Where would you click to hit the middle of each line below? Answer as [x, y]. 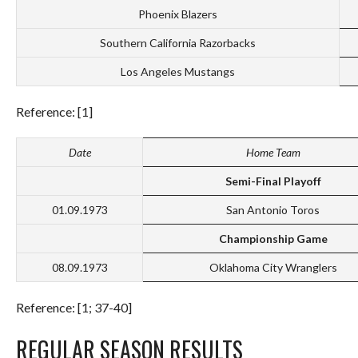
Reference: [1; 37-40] [74, 308]
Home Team [273, 153]
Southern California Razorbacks [178, 43]
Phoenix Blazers [178, 14]
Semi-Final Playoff [273, 181]
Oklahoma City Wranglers [273, 268]
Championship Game [273, 239]
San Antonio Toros [273, 210]
